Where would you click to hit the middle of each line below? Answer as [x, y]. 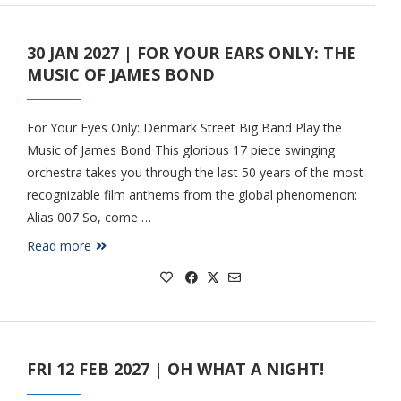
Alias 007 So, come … [89, 217]
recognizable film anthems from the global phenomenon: [192, 195]
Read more [59, 246]
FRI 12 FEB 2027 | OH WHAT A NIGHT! [175, 369]
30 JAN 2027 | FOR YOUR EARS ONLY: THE [191, 53]
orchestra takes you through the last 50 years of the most [195, 172]
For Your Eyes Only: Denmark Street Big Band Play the [184, 128]
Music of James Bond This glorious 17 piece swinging [180, 150]
